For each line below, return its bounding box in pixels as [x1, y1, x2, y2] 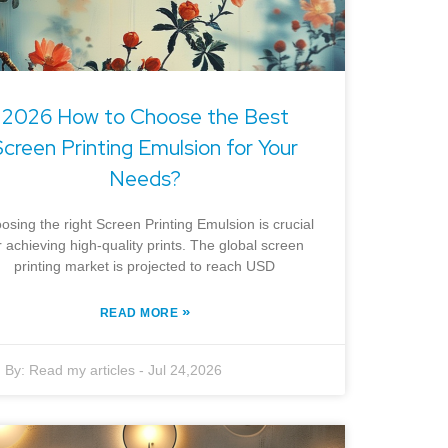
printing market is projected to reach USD [14, 258, 276, 274]
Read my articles [29, 362, 136, 378]
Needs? [108, 165, 181, 192]
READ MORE [99, 306, 182, 320]
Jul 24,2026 [148, 362, 223, 378]
